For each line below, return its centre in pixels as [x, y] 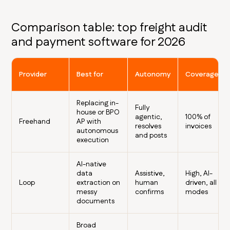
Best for [90, 75]
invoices [199, 127]
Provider [33, 75]
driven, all [201, 183]
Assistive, [150, 174]
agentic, [149, 117]
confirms [150, 192]
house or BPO [98, 113]
